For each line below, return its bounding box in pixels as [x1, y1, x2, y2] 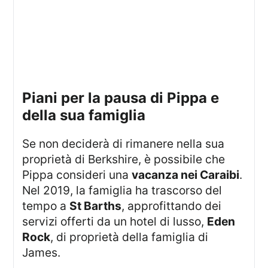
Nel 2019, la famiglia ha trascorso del [22, 182, 223, 197]
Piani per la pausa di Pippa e [22, 89, 32, 106]
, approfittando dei [121, 198, 222, 213]
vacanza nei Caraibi [132, 167, 240, 182]
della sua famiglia [22, 106, 146, 124]
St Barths [69, 198, 122, 213]
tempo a [22, 198, 70, 213]
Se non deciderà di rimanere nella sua [22, 136, 30, 151]
